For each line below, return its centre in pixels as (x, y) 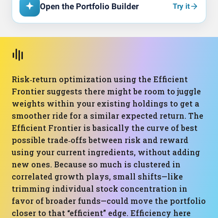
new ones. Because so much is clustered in (96, 164)
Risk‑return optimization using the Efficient (100, 79)
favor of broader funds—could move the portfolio (109, 201)
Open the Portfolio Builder (89, 6)
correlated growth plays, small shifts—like (97, 176)
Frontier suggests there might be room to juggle (106, 91)
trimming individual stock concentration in (100, 189)
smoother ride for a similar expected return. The (108, 116)
